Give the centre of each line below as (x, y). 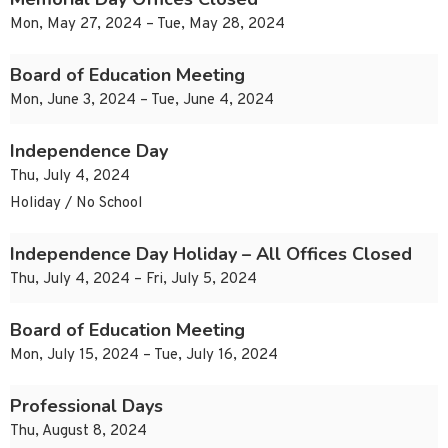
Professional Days (86, 406)
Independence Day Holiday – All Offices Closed (211, 254)
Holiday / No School (76, 204)
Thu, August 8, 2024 (78, 432)
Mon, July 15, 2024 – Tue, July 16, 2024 (144, 356)
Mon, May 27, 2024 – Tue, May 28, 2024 (147, 25)
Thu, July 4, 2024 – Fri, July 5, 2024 (133, 280)
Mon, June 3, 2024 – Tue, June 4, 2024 (142, 101)
